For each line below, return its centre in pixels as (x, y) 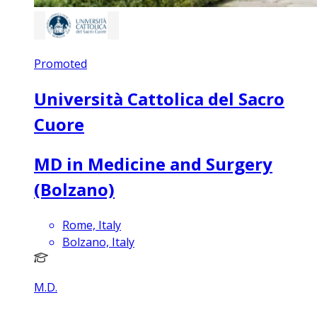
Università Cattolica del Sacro (159, 98)
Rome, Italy (92, 225)
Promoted (60, 63)
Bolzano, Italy (98, 242)
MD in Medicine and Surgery (153, 163)
